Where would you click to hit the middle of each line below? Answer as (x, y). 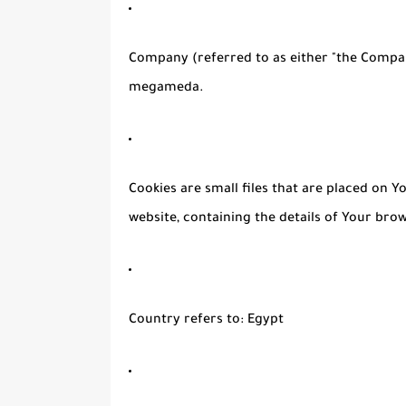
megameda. (166, 89)
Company (159, 60)
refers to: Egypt (232, 321)
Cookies (153, 191)
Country (155, 321)
